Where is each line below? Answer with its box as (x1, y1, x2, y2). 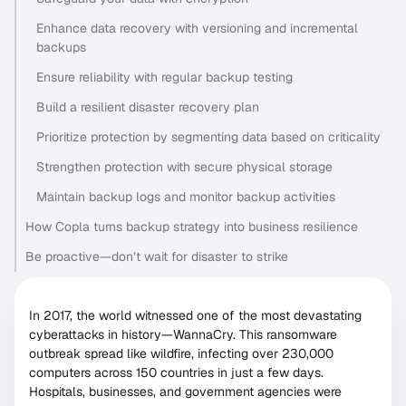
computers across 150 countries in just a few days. (29, 364, 324, 382)
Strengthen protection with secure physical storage (36, 159, 333, 176)
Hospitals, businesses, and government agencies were (29, 383, 342, 401)
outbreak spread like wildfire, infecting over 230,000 (29, 345, 333, 362)
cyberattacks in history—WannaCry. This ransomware (29, 326, 337, 343)
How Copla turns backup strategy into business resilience (25, 218, 358, 236)
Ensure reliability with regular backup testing (36, 69, 293, 86)
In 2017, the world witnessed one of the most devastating (29, 307, 362, 324)
